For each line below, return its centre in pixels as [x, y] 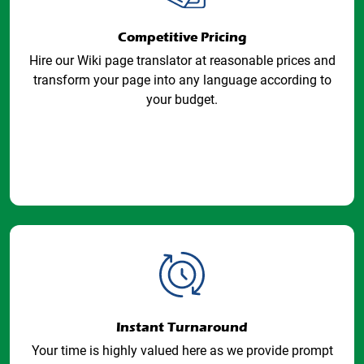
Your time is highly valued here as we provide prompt [182, 351]
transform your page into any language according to [182, 80]
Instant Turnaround [182, 327]
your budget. [182, 100]
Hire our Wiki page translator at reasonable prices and [182, 61]
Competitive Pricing [182, 37]
